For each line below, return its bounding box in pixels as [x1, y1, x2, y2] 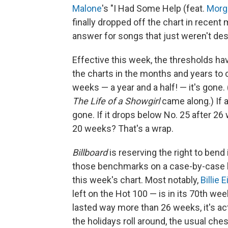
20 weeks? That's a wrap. [72, 123, 174, 134]
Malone [72, 3, 102, 14]
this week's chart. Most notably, [72, 175, 201, 186]
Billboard [72, 147, 107, 158]
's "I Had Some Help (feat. [102, 3, 207, 14]
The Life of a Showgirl [72, 96, 160, 107]
